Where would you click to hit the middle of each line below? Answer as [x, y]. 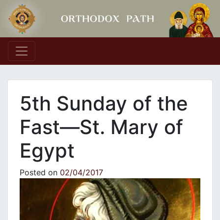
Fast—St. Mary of [101, 127]
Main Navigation [68, 59]
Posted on [40, 173]
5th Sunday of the [104, 104]
